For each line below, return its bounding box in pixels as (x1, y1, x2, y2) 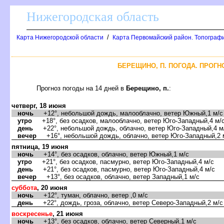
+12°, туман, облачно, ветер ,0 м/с (33, 191, 148, 199)
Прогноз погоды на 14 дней (36, 84, 126, 92)
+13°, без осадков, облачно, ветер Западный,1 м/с (36, 172, 199, 180)
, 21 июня (52, 209, 83, 217)
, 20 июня (37, 183, 67, 191)
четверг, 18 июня (11, 101, 66, 109)
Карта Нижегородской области (16, 34, 103, 41)
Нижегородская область (26, 9, 159, 24)
